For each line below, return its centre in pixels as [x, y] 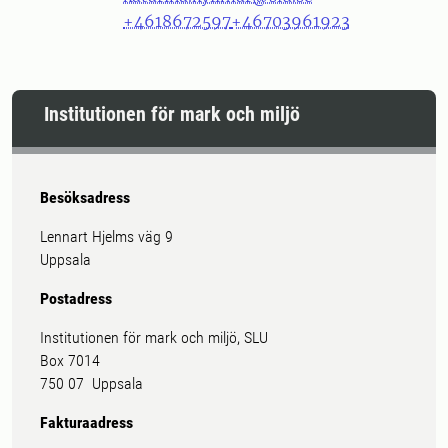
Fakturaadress [86, 422]
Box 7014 [70, 360]
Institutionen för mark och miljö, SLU [154, 337]
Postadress [76, 298]
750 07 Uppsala [91, 383]
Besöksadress [85, 197]
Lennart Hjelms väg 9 [106, 236]
